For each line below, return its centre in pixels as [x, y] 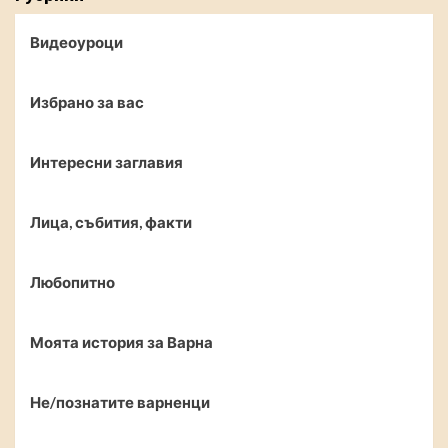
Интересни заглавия [106, 162]
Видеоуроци [76, 42]
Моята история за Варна [121, 342]
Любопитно [72, 282]
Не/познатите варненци [120, 402]
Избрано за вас [87, 102]
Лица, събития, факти [111, 222]
